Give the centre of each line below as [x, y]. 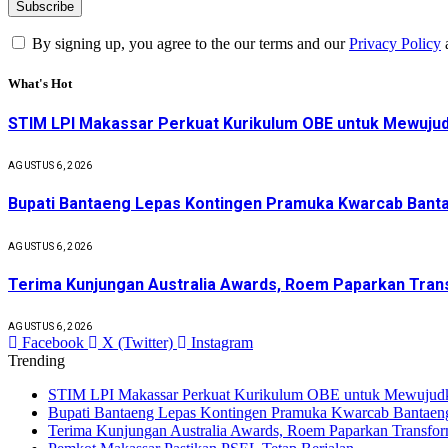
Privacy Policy [395, 44]
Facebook [53, 343]
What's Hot [40, 83]
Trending [36, 361]
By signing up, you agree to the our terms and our [188, 44]
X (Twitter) [137, 343]
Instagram [222, 343]
